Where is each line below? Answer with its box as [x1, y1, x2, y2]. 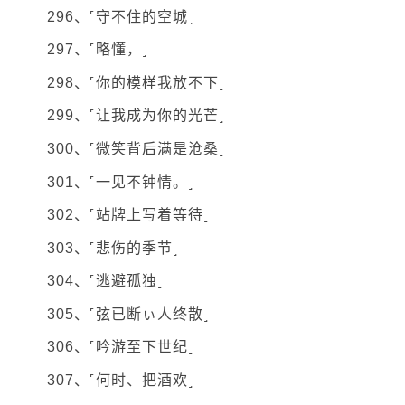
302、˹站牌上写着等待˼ [47, 207, 210, 223]
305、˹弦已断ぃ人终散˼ [47, 306, 210, 322]
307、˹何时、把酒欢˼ [47, 372, 194, 389]
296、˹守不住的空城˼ [47, 8, 194, 24]
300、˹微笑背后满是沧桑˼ [47, 140, 225, 156]
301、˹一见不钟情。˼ [47, 174, 194, 190]
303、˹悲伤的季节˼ [47, 240, 179, 256]
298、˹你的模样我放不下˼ [47, 74, 225, 90]
